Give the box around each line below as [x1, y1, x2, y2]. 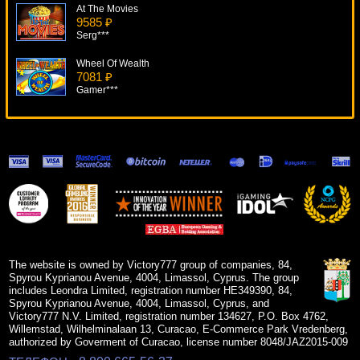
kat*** [76, 194, 101, 206]
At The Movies [76, 3, 138, 15]
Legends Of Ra [76, 222, 142, 234]
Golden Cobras [76, 112, 143, 125]
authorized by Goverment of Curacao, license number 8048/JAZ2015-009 [9, 336, 349, 349]
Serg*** [76, 30, 109, 42]
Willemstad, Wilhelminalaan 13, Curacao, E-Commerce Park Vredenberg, [9, 323, 349, 336]
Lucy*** [76, 248, 109, 260]
